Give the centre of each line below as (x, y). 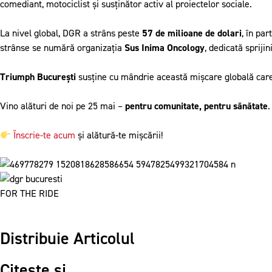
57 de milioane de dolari (192, 33)
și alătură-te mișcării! (119, 135)
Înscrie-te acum (45, 135)
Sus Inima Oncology (165, 48)
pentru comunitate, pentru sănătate (196, 106)
